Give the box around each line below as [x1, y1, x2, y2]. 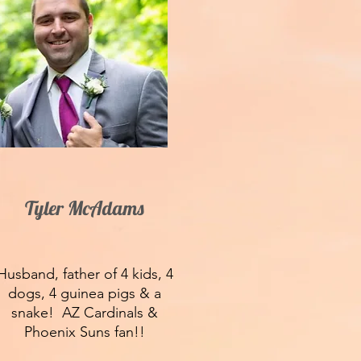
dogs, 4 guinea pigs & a [8, 284, 161, 302]
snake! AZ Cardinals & [11, 304, 158, 322]
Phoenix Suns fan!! [24, 323, 145, 341]
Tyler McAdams [24, 196, 144, 220]
